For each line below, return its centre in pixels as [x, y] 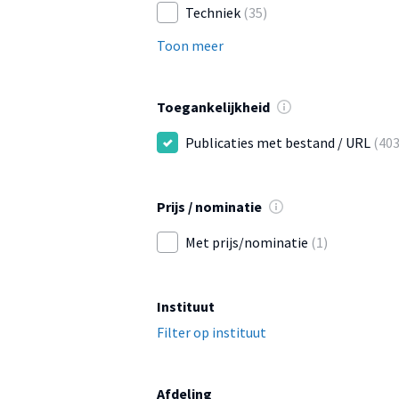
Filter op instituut [212, 333]
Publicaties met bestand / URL [278, 143]
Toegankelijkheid [213, 107]
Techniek [213, 13]
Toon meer [190, 46]
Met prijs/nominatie [247, 243]
